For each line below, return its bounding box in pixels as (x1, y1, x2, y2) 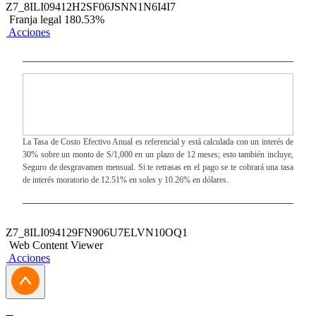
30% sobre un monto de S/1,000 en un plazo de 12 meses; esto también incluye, (23, 150, 293, 159)
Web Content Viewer (9, 239, 103, 251)
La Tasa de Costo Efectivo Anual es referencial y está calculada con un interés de (23, 137, 293, 147)
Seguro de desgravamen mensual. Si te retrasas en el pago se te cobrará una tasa (23, 162, 293, 172)
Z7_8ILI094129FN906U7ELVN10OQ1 (6, 226, 188, 238)
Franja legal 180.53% (9, 13, 104, 25)
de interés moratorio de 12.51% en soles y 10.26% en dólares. (23, 175, 229, 185)
